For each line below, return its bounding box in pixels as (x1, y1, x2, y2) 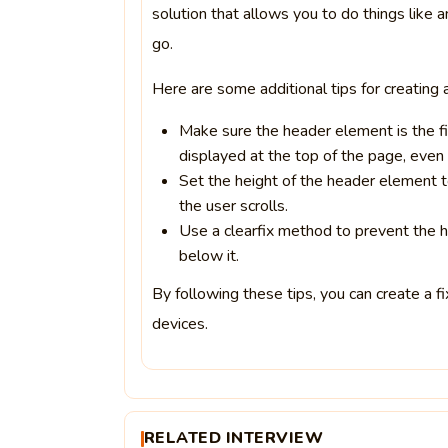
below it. (179, 245, 240, 267)
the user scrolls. (179, 195, 289, 217)
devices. (151, 313, 208, 335)
